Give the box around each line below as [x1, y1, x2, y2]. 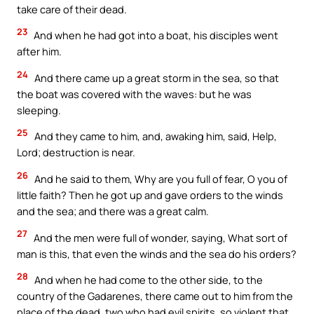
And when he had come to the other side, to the [32, 273, 263, 287]
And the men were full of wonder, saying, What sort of [32, 230, 287, 245]
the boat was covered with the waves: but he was [17, 86, 252, 101]
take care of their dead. [17, 1, 127, 16]
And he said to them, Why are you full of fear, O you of [32, 172, 287, 186]
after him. [17, 44, 62, 59]
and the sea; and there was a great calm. [17, 204, 209, 219]
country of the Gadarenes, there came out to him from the [17, 289, 293, 303]
